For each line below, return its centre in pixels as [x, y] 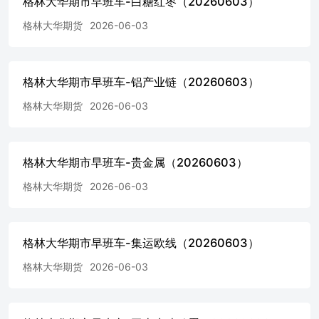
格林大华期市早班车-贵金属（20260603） [135, 162]
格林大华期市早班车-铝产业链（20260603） [141, 82]
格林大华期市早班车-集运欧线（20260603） [141, 242]
